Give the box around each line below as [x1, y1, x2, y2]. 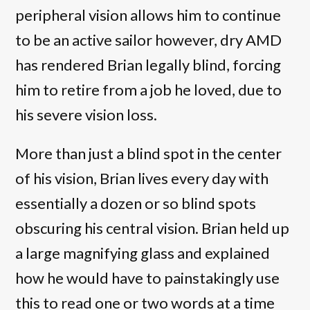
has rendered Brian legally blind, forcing [15, 55, 282, 74]
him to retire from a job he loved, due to [15, 80, 282, 99]
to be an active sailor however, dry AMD [15, 30, 282, 49]
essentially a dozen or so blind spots [15, 193, 257, 212]
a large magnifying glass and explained [15, 243, 271, 262]
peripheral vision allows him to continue [15, 5, 282, 24]
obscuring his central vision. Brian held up [15, 218, 290, 237]
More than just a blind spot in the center [15, 143, 282, 163]
